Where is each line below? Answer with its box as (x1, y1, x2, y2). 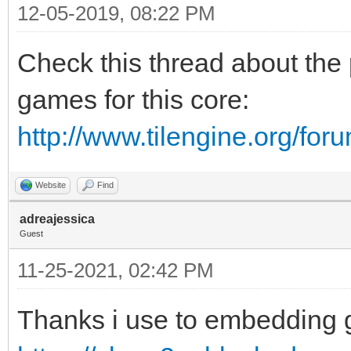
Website (35, 180, 66, 190)
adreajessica (20, 212, 95, 226)
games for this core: (17, 85, 249, 114)
